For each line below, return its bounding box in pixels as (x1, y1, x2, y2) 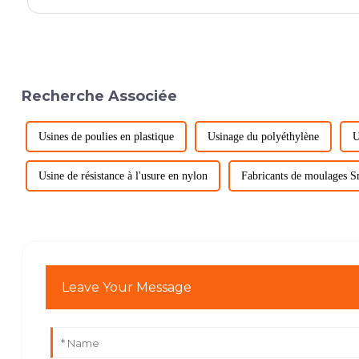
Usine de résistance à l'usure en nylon (38, 170, 208, 183)
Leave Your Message (62, 279, 192, 295)
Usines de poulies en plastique (38, 131, 174, 143)
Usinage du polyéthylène (207, 131, 319, 143)
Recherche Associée (21, 87, 177, 104)
